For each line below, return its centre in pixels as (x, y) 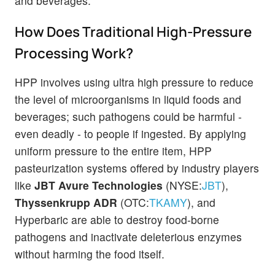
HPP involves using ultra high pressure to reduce (134, 82)
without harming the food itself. (93, 254)
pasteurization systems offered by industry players (137, 168)
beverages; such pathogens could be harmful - (128, 117)
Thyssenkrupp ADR (66, 203)
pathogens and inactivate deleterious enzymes (128, 237)
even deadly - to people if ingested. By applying (130, 134)
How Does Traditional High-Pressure (133, 32)
